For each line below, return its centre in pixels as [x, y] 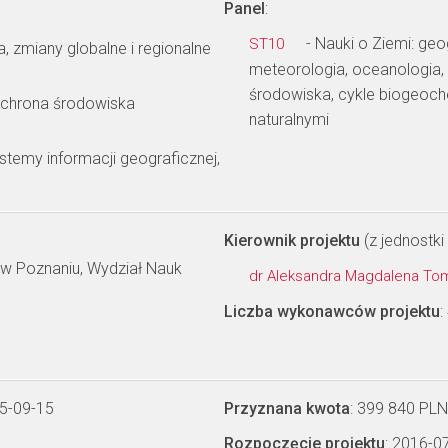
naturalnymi [289, 119]
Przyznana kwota [287, 408]
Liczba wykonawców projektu [332, 311]
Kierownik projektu [292, 240]
